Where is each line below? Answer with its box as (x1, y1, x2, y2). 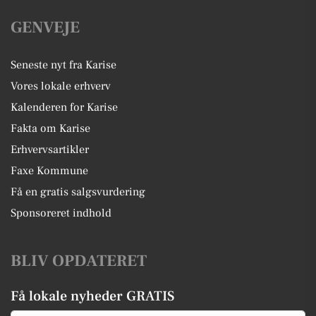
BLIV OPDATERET (11, 250, 147, 272)
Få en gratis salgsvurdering (11, 184, 145, 199)
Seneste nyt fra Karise (11, 57, 116, 72)
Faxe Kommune (11, 163, 88, 178)
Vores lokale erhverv (11, 78, 111, 93)
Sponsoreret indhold (11, 205, 111, 220)
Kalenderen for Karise (11, 99, 118, 114)
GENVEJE (11, 16, 80, 38)
